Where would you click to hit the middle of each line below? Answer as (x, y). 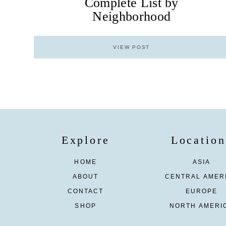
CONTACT (86, 191)
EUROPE (202, 191)
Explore (86, 140)
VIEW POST (132, 47)
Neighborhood (132, 17)
